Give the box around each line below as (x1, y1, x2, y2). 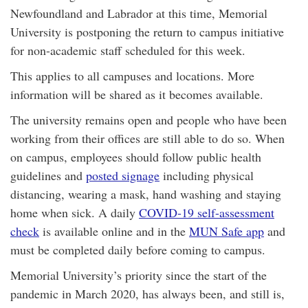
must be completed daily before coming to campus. (10, 241, 265, 258)
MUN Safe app (189, 223, 264, 239)
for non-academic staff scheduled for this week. (10, 42, 245, 58)
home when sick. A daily (10, 204, 139, 221)
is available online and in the (39, 223, 189, 239)
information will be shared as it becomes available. (10, 86, 263, 102)
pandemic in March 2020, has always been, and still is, (10, 285, 285, 302)
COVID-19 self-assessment (139, 204, 274, 221)
